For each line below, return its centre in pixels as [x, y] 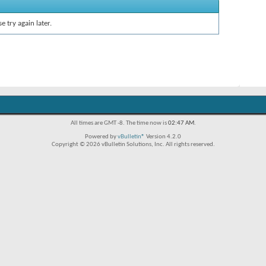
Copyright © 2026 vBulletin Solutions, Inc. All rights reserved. [133, 145]
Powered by [101, 137]
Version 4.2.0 [163, 137]
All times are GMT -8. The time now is [119, 123]
